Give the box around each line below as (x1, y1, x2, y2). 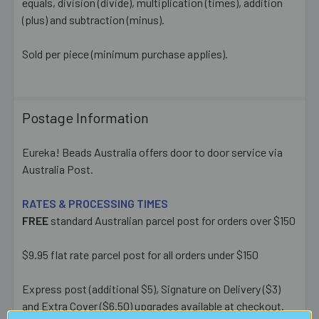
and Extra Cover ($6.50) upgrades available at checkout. (22, 298, 284, 313)
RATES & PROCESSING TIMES (22, 196, 168, 210)
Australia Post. (22, 162, 93, 176)
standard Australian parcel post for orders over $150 (48, 213, 296, 227)
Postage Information (22, 108, 149, 126)
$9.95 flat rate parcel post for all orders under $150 (22, 247, 258, 261)
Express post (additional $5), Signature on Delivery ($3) (22, 281, 281, 296)
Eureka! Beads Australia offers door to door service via (22, 145, 283, 159)
